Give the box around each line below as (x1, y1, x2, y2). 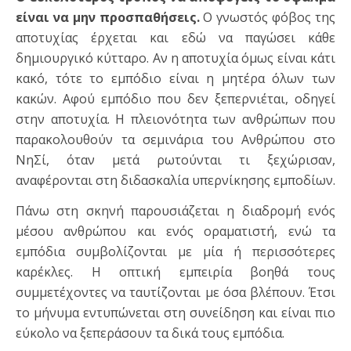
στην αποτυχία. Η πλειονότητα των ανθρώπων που (16, 110, 335, 128)
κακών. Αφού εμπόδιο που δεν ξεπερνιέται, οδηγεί (16, 90, 335, 108)
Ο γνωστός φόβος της (199, 9, 336, 27)
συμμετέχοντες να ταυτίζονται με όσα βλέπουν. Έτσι (16, 284, 335, 302)
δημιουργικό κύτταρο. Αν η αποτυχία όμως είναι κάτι (16, 49, 335, 67)
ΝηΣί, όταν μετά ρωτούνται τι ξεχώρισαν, (16, 151, 335, 169)
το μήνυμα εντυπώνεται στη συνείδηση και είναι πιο (16, 304, 335, 322)
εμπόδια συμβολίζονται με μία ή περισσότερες (16, 243, 335, 261)
